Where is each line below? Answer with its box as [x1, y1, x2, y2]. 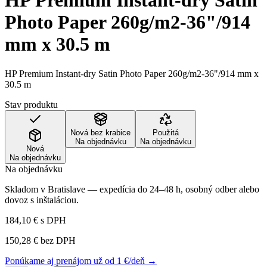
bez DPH [38, 235, 76, 246]
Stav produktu [5, 99, 58, 110]
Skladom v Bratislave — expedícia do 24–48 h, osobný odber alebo [5, 184, 259, 194]
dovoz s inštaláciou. [5, 194, 79, 205]
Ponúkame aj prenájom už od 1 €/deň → [5, 255, 157, 266]
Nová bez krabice [70, 128, 131, 137]
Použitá [153, 128, 179, 137]
